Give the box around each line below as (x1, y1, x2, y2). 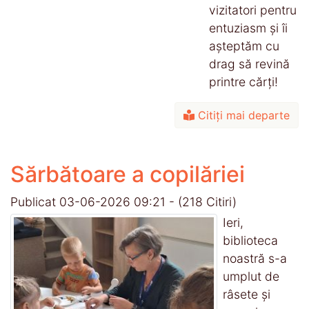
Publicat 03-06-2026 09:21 (10, 194, 169, 209)
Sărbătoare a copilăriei (10, 160, 245, 188)
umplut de (223, 268, 279, 283)
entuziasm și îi (209, 20, 288, 35)
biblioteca (223, 232, 278, 248)
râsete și (223, 286, 270, 301)
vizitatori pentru (209, 2, 297, 17)
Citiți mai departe (195, 108, 290, 122)
